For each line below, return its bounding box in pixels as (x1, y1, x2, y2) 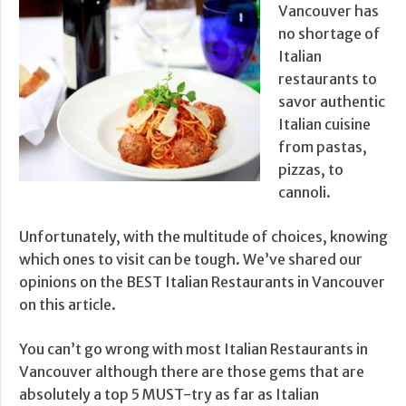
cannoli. (278, 183, 331, 202)
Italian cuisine (278, 115, 371, 134)
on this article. (19, 295, 116, 314)
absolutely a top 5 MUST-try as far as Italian (19, 385, 319, 404)
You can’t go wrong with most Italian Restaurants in (19, 340, 368, 359)
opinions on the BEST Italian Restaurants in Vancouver (19, 273, 385, 292)
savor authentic (278, 92, 385, 111)
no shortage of (278, 24, 381, 43)
